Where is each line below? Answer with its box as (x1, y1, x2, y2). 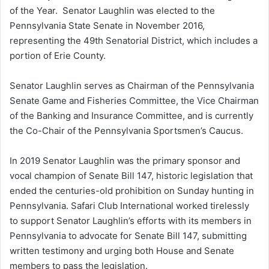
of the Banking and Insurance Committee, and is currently (10, 110, 253, 122)
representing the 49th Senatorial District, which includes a (10, 35, 258, 47)
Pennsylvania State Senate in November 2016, (10, 20, 205, 32)
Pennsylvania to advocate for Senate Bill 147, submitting (10, 230, 247, 242)
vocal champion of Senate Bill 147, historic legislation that (10, 170, 253, 182)
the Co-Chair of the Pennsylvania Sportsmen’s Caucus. (10, 125, 243, 137)
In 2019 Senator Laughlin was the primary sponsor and (10, 155, 240, 167)
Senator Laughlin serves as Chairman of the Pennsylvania (10, 80, 254, 92)
